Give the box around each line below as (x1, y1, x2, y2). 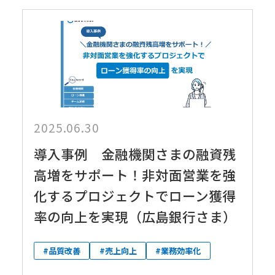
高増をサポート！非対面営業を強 (33, 165, 236, 185)
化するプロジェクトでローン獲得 (33, 186, 236, 206)
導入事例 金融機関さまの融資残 (33, 144, 236, 164)
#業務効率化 (155, 245, 201, 257)
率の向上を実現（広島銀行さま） (33, 207, 236, 227)
